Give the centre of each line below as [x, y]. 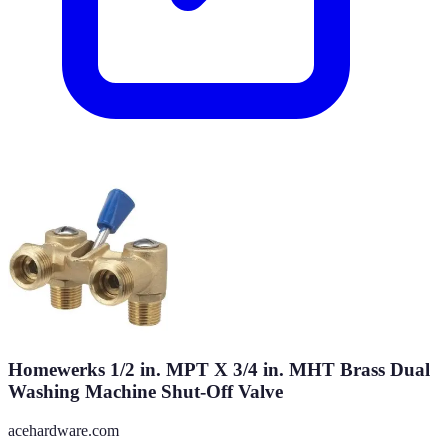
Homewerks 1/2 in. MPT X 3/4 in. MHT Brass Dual [219, 370]
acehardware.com [63, 430]
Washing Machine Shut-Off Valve [145, 392]
